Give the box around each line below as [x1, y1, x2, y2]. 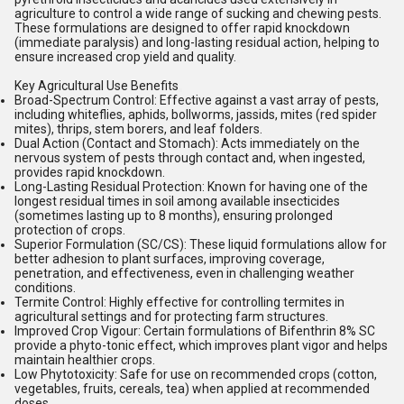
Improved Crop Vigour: [14, 324, 141, 338]
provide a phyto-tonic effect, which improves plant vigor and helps [14, 338, 388, 353]
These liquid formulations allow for [187, 237, 387, 252]
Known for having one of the [205, 179, 368, 194]
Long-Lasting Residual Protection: [14, 179, 205, 194]
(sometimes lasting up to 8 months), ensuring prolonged [14, 208, 333, 223]
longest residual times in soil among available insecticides [14, 194, 340, 208]
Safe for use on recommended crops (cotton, [117, 367, 377, 381]
